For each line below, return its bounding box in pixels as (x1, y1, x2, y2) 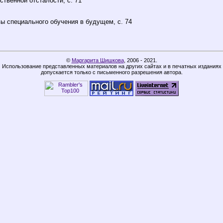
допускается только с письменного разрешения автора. (40, 69, 183, 75)
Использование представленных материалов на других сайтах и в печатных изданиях (1, 63, 222, 69)
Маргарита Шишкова (71, 57, 124, 63)
